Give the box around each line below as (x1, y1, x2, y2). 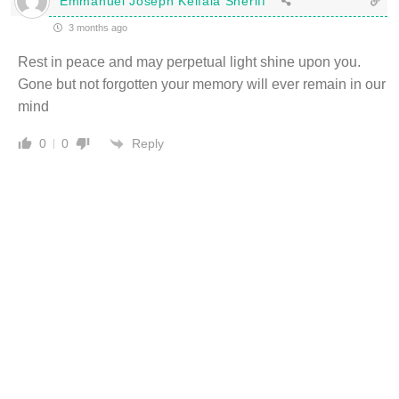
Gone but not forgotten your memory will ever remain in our (18, 77, 386, 92)
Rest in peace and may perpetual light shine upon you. (18, 54, 361, 69)
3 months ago (66, 22, 127, 33)
